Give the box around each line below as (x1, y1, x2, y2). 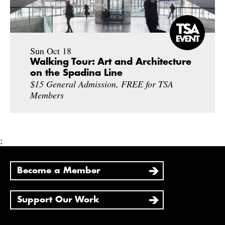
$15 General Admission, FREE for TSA (30, 77, 173, 90)
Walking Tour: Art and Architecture (30, 57, 191, 66)
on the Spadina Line (30, 68, 123, 77)
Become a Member (17, 166, 100, 175)
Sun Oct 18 (30, 44, 71, 57)
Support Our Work (17, 195, 99, 204)
